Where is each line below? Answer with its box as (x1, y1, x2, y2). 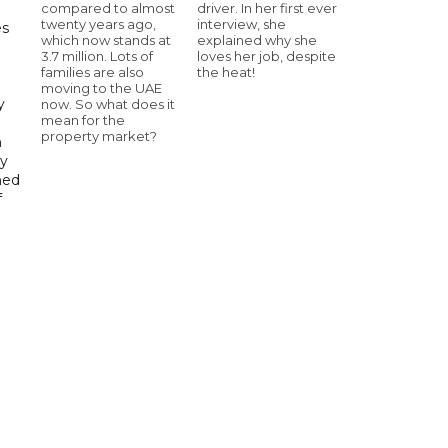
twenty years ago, (41, 15, 156, 32)
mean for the (41, 111, 125, 128)
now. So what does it (41, 95, 175, 112)
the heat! (197, 63, 255, 80)
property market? (41, 127, 157, 144)
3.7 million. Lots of (41, 47, 153, 64)
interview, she (197, 15, 286, 32)
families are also (41, 63, 144, 80)
